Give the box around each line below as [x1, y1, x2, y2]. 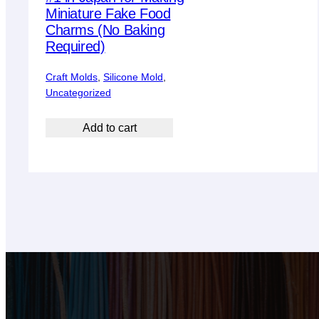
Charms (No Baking [46, 21, 165, 38]
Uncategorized [46, 86, 111, 98]
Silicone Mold [103, 70, 163, 83]
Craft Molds [46, 70, 98, 83]
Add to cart [82, 121, 137, 134]
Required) [46, 38, 105, 54]
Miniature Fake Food [46, 5, 171, 21]
